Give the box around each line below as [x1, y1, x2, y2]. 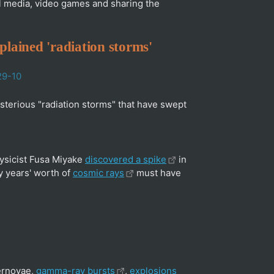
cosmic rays [73, 167, 124, 179]
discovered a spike [85, 154, 166, 165]
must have [134, 167, 181, 179]
